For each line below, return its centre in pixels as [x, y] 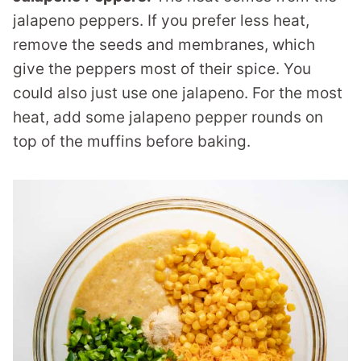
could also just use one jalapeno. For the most [178, 93]
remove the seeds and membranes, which [164, 44]
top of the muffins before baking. [132, 141]
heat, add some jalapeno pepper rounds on [168, 117]
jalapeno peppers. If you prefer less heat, [161, 20]
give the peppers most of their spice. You [162, 68]
